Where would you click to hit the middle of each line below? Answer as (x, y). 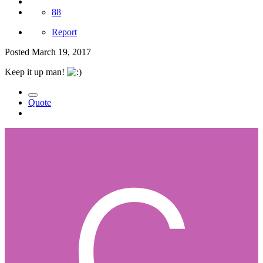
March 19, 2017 (61, 52)
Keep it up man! (36, 72)
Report (64, 32)
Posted (18, 52)
